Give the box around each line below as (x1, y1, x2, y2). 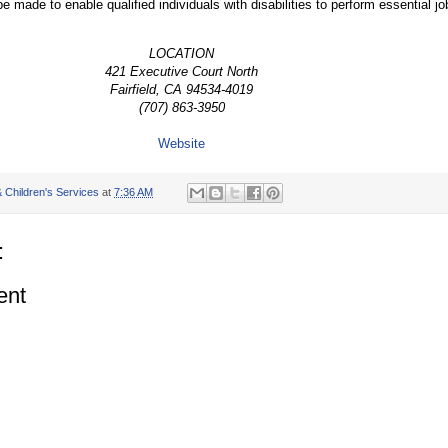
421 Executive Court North (105, 63, 258, 79)
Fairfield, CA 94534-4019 (110, 81, 253, 97)
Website (158, 135, 205, 151)
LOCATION (149, 45, 214, 61)
